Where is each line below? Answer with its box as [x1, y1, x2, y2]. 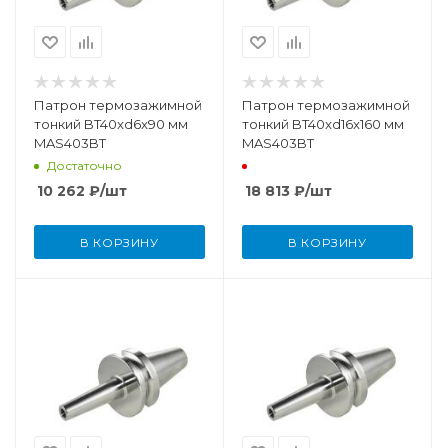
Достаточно [47, 157, 122, 173]
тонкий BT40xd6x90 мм [34, 116, 188, 132]
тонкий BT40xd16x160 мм [242, 116, 404, 132]
